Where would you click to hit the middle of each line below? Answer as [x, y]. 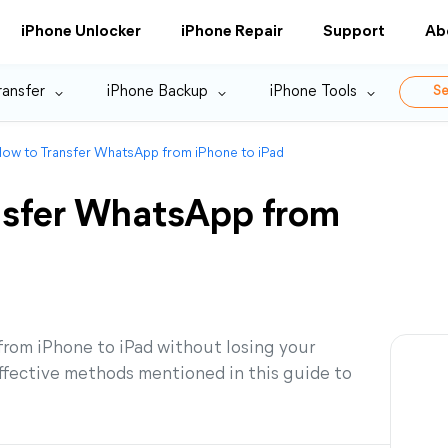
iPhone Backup [157, 92]
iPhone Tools [313, 92]
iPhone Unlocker [81, 32]
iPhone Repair [232, 32]
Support [354, 32]
